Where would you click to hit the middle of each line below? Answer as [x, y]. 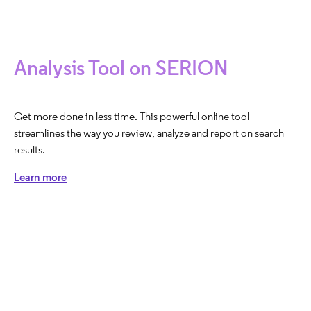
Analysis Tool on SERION [121, 68]
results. [30, 150]
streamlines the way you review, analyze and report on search [149, 133]
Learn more [40, 177]
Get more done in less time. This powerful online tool [132, 116]
